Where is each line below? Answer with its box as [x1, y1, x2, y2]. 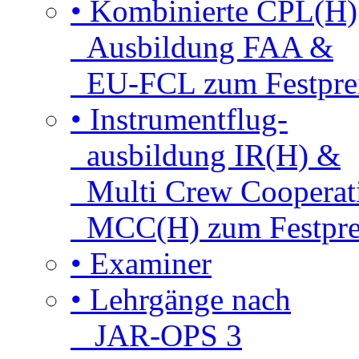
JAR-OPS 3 [71, 317, 242, 353]
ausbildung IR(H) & [71, 137, 341, 172]
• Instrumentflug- [71, 101, 288, 136]
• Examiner [71, 245, 212, 280]
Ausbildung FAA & [71, 29, 333, 64]
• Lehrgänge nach [71, 281, 291, 317]
